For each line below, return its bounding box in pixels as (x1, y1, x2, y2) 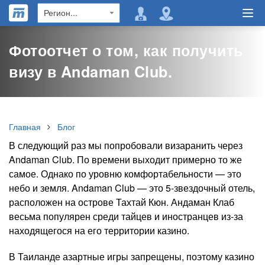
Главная (9, 121, 41, 132)
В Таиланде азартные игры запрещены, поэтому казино (9, 250, 254, 263)
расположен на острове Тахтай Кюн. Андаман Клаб (9, 195, 234, 209)
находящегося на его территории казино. (9, 224, 189, 237)
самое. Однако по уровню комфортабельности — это (9, 167, 241, 180)
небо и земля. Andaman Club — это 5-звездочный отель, (9, 181, 255, 195)
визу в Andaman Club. (9, 61, 172, 82)
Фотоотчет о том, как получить (9, 40, 243, 61)
